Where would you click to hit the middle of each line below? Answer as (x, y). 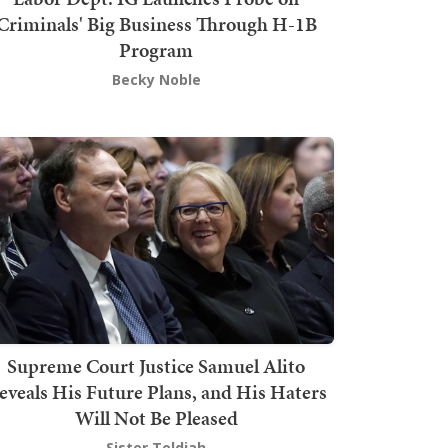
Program (156, 50)
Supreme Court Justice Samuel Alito (156, 365)
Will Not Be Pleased (156, 417)
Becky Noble (156, 80)
